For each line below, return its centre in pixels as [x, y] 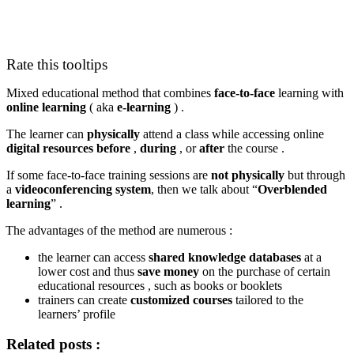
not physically [248, 175]
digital [23, 148]
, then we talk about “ [204, 189]
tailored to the [268, 299]
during [158, 148]
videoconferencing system [83, 189]
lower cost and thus [88, 271]
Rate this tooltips [57, 64]
